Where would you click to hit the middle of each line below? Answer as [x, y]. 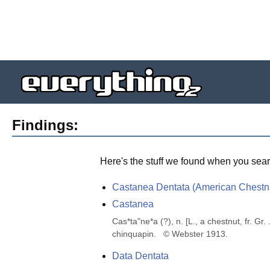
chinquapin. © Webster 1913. [170, 234]
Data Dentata [140, 256]
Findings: [45, 125]
